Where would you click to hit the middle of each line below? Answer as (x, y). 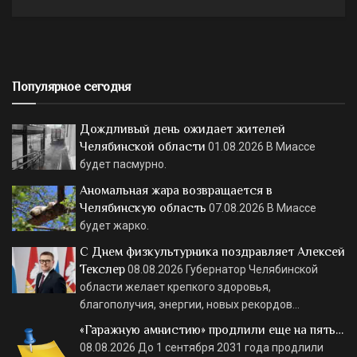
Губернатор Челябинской (252, 270)
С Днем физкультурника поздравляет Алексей (212, 252)
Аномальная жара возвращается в (176, 190)
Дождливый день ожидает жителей (182, 129)
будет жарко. (114, 225)
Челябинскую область (143, 208)
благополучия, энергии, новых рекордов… (190, 305)
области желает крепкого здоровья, (175, 287)
